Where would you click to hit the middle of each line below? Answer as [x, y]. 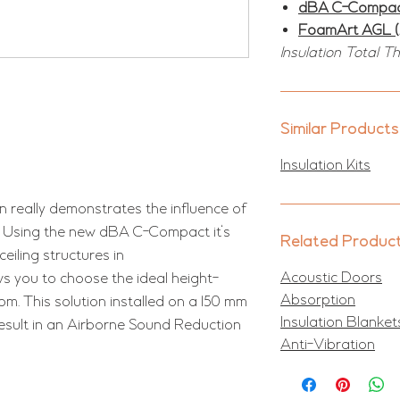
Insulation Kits [325, 166]
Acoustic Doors [331, 278]
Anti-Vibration [328, 345]
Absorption [318, 300]
